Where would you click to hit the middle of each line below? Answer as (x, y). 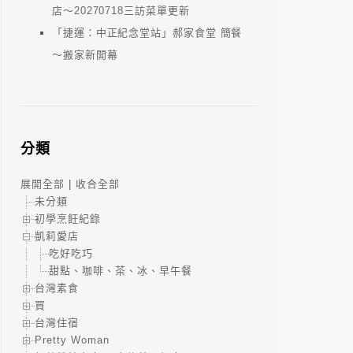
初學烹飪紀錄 (68, 219)
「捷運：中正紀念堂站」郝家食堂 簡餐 (147, 33)
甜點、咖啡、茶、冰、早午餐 (121, 271)
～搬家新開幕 (85, 55)
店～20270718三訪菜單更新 (121, 11)
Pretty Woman (72, 340)
